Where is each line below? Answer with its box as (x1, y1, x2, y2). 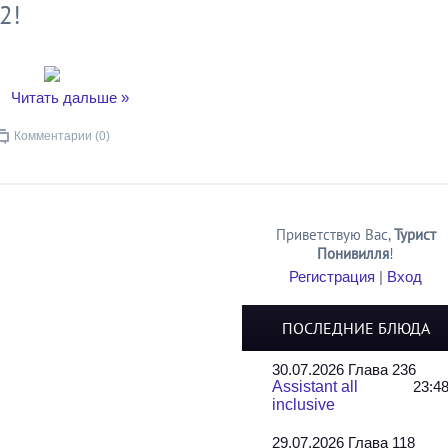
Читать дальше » (10, 89, 129, 106)
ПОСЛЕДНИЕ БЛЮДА (281, 318, 430, 338)
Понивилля (317, 244, 390, 263)
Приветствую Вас (275, 225, 388, 244)
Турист (393, 225, 436, 244)
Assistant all (272, 378, 359, 395)
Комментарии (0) (14, 129, 110, 143)
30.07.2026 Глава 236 (272, 361, 417, 378)
